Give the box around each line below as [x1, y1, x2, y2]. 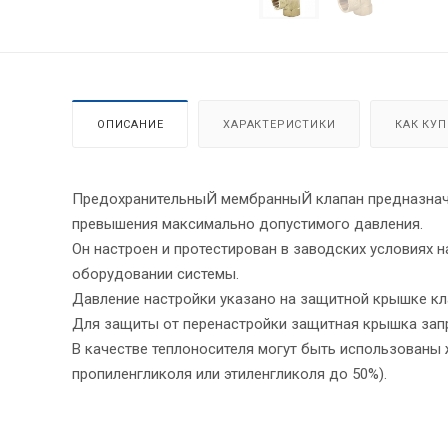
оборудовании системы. [72, 264, 239, 283]
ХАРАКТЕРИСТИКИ [223, 117, 336, 131]
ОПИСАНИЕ [97, 117, 164, 131]
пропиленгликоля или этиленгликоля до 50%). [72, 364, 387, 383]
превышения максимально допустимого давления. [72, 214, 423, 233]
